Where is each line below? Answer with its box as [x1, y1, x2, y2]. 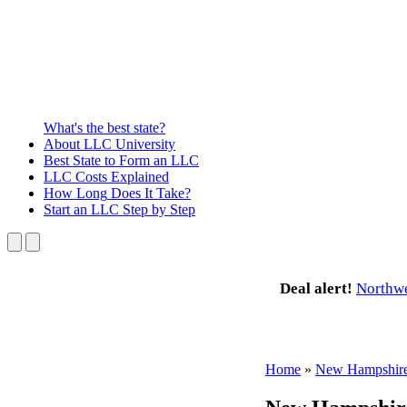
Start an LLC [44, 201, 119, 217]
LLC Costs [44, 168, 107, 184]
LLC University [80, 135, 175, 152]
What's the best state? [44, 119, 165, 135]
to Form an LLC [101, 152, 199, 168]
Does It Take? [107, 184, 191, 201]
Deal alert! [280, 279, 352, 297]
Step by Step [119, 201, 195, 217]
